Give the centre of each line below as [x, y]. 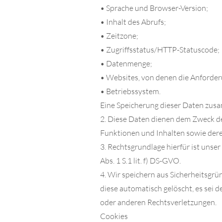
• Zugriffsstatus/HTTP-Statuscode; [161, 50]
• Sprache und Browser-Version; [155, 8]
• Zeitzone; [120, 36]
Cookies [115, 216]
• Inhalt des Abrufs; [134, 22]
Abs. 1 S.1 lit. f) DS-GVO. [141, 161]
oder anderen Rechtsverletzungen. [159, 202]
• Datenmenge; [127, 63]
